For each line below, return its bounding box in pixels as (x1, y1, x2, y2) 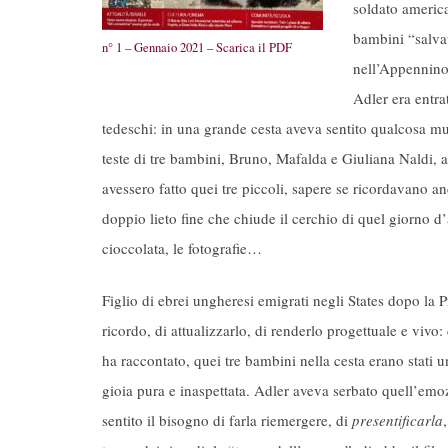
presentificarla (352, 410, 443, 431)
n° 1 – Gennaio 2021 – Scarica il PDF (102, 38, 292, 56)
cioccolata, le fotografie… (102, 237, 262, 258)
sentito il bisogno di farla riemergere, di (102, 410, 352, 431)
